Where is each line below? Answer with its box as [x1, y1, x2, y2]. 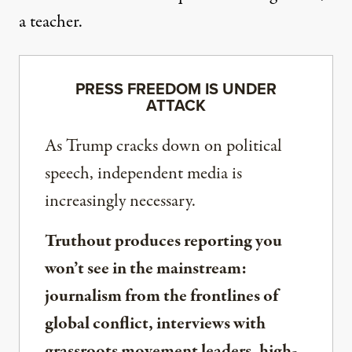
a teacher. [19, 9, 82, 35]
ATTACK [146, 93, 206, 117]
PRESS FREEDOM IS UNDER [75, 76, 277, 101]
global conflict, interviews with [45, 310, 266, 336]
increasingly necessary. [45, 188, 196, 214]
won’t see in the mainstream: [45, 255, 247, 281]
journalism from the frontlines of [45, 283, 278, 309]
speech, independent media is [45, 160, 242, 186]
